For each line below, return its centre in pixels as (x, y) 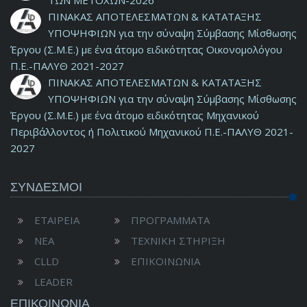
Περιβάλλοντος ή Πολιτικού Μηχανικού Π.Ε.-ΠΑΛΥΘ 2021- (152, 132)
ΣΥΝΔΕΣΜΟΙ (46, 187)
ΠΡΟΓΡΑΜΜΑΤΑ (170, 220)
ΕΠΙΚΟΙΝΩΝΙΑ (165, 261)
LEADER (53, 282)
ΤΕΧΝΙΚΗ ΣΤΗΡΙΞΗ (178, 241)
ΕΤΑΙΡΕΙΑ (57, 220)
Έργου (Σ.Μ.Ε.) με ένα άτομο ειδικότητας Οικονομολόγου (146, 50)
